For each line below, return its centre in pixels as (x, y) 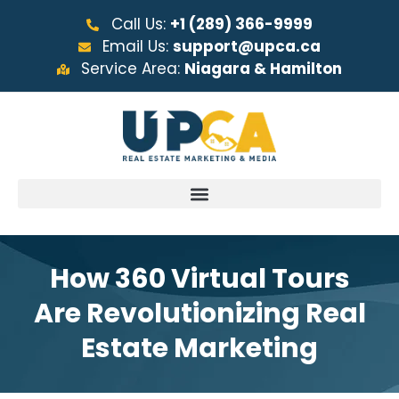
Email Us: (138, 46)
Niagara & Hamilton (264, 69)
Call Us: (140, 24)
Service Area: (133, 69)
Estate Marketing (199, 349)
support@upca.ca (247, 46)
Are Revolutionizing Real (199, 314)
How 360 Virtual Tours (199, 279)
